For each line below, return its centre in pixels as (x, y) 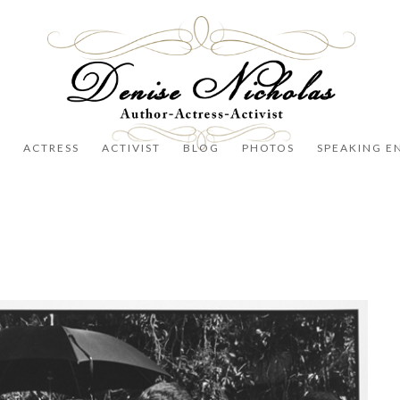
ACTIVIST (131, 148)
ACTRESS (51, 148)
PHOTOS (268, 148)
